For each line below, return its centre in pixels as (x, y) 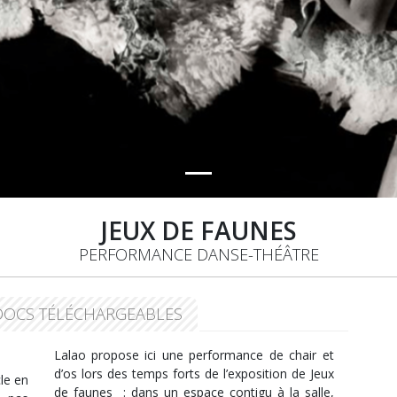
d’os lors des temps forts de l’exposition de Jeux (194, 374)
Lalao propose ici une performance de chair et (194, 355)
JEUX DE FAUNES (198, 231)
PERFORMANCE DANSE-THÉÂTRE (198, 255)
